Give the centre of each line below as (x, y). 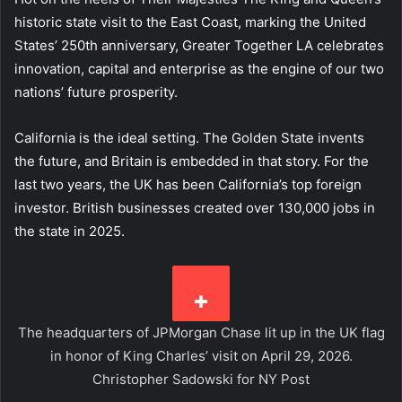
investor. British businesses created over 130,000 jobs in (195, 208)
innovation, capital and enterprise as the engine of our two (199, 69)
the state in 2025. (75, 232)
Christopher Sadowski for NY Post (201, 380)
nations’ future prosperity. (100, 92)
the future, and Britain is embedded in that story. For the (192, 162)
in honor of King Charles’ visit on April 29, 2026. (201, 356)
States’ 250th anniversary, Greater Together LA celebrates (199, 46)
